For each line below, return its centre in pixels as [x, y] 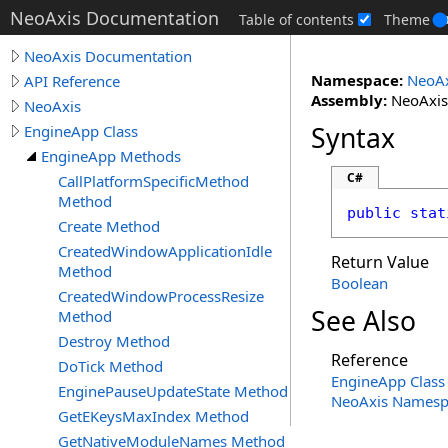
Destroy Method [114, 341]
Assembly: [349, 100]
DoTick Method [110, 366]
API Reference [72, 81]
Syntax [353, 138]
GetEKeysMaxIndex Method [153, 416]
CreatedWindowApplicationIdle [165, 251]
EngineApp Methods [111, 156]
